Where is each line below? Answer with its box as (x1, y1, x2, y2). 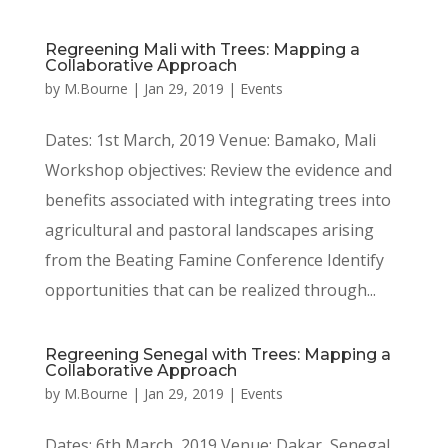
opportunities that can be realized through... (44, 279, 376, 302)
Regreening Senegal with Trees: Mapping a (44, 345, 391, 365)
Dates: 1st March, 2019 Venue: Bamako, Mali (44, 129, 376, 152)
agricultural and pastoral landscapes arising (44, 219, 374, 242)
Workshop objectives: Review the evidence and (44, 159, 392, 182)
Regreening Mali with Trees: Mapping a (44, 40, 360, 60)
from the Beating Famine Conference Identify (44, 249, 384, 272)
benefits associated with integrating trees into (44, 189, 391, 212)
